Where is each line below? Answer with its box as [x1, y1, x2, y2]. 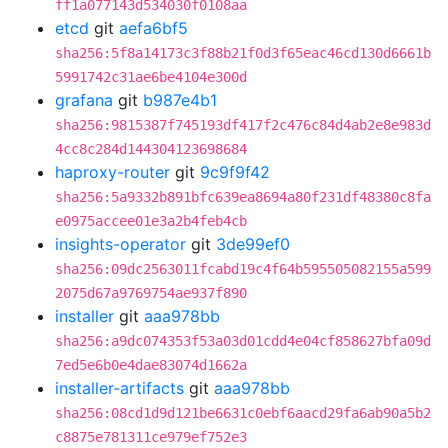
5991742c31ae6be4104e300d [55, 69, 247, 85]
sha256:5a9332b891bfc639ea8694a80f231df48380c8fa [55, 189, 431, 205]
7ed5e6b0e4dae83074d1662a [55, 357, 247, 373]
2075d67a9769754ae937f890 [55, 285, 247, 301]
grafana [55, 90, 113, 110]
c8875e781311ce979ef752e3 [55, 429, 247, 445]
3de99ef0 [216, 234, 290, 254]
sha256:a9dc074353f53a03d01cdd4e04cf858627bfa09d [55, 333, 431, 349]
